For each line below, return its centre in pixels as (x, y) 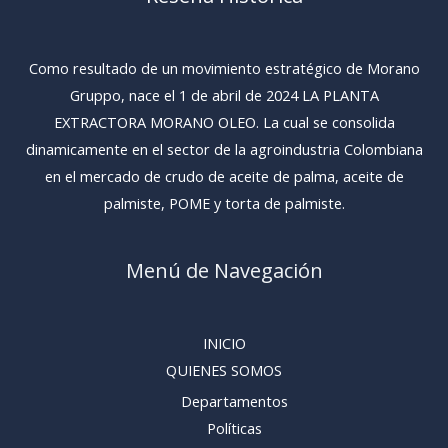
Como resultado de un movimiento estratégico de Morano (224, 67)
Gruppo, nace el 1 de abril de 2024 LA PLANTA (224, 94)
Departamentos (234, 400)
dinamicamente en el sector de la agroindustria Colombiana (224, 148)
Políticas (234, 427)
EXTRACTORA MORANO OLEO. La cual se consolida (224, 121)
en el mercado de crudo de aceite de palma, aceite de (224, 175)
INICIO (224, 342)
